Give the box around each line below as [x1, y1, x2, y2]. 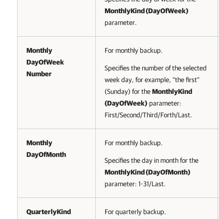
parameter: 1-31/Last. [105, 180, 166, 188]
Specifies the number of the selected [105, 64, 207, 72]
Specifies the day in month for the [105, 156, 198, 164]
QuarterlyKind [26, 208, 71, 216]
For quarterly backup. [105, 208, 166, 216]
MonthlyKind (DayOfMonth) [105, 168, 190, 176]
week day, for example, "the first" [105, 76, 199, 84]
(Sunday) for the [105, 88, 152, 95]
